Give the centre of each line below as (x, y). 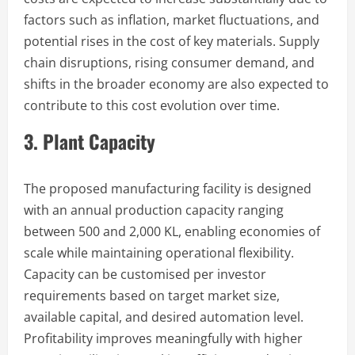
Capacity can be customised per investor (145, 274)
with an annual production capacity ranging (154, 210)
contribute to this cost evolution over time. (152, 105)
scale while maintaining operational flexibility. (159, 252)
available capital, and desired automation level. (164, 317)
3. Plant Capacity (90, 141)
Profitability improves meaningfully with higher (163, 338)
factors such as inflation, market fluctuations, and (172, 19)
